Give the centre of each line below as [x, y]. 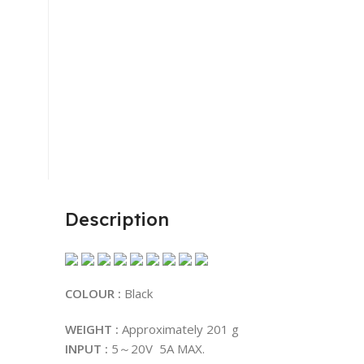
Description [117, 219]
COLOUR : [93, 293]
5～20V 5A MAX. [156, 349]
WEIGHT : [92, 329]
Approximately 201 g [179, 329]
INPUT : [87, 349]
